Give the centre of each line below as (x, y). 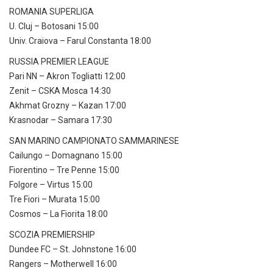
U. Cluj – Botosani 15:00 (54, 27)
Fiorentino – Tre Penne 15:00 (64, 170)
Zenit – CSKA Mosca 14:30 (60, 91)
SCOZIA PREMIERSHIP (52, 235)
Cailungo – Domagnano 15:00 (66, 156)
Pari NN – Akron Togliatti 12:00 (67, 76)
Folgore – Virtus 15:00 (51, 185)
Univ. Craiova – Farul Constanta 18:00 (80, 41)
